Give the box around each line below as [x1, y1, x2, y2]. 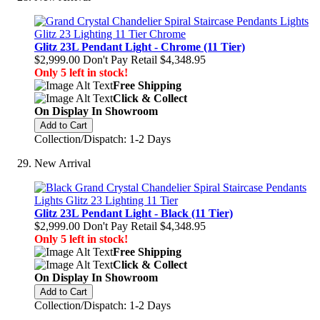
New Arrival [34, 157, 91, 169]
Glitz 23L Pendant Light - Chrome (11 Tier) [34, 41, 245, 53]
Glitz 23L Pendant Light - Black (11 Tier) [34, 207, 233, 219]
